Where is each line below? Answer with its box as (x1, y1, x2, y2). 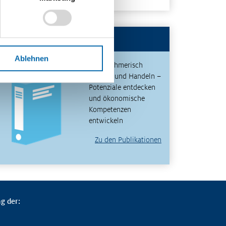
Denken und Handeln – (89, 72, 161, 81)
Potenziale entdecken (89, 83, 155, 92)
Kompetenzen (89, 105, 131, 114)
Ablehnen (14, 53, 48, 63)
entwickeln (89, 117, 123, 125)
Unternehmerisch (89, 61, 143, 70)
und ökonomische (89, 94, 145, 103)
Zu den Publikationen (95, 136, 161, 144)
